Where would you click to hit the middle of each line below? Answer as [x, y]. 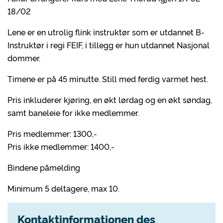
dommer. [24, 58]
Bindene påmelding [44, 167]
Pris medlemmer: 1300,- [52, 133]
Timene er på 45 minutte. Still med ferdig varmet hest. [108, 79]
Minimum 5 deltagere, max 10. [63, 188]
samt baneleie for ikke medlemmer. [73, 112]
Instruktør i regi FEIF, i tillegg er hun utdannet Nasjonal [109, 45]
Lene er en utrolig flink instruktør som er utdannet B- [106, 32]
